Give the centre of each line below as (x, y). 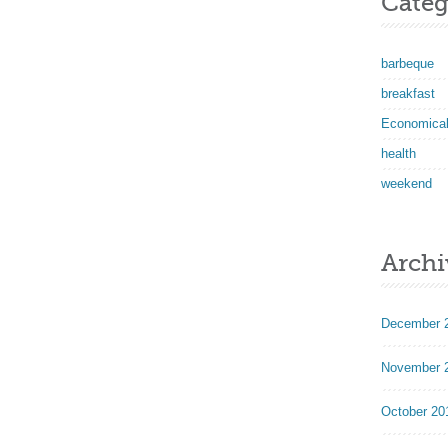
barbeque (407, 63)
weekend (406, 183)
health (398, 153)
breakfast (408, 93)
